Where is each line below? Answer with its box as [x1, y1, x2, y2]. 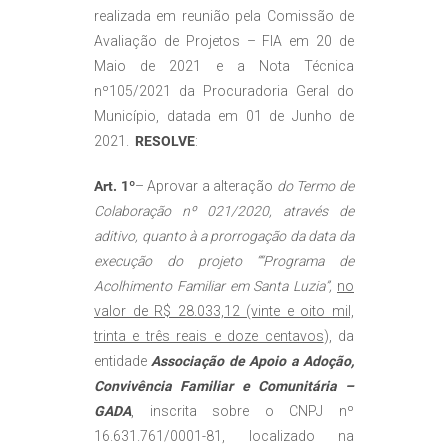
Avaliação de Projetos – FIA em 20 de [94, 33, 354, 50]
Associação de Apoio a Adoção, [151, 353, 355, 370]
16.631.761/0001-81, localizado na [94, 428, 354, 445]
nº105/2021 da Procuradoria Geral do [94, 83, 354, 100]
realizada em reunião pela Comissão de [94, 8, 354, 25]
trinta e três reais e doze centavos [94, 328, 324, 345]
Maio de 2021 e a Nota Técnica [94, 58, 354, 75]
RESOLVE [135, 133, 195, 150]
